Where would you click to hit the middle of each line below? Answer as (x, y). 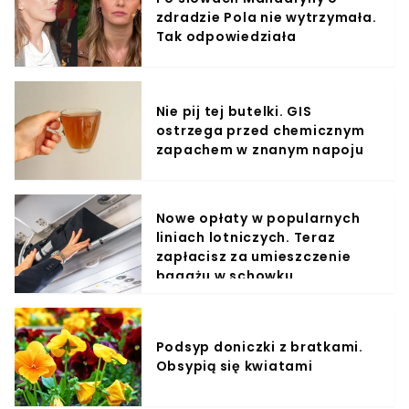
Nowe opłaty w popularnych (258, 219)
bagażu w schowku (225, 276)
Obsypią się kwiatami (234, 367)
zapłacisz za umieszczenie (253, 257)
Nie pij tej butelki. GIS (234, 111)
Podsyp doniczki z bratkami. (259, 347)
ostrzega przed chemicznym (260, 130)
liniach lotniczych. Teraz (246, 238)
